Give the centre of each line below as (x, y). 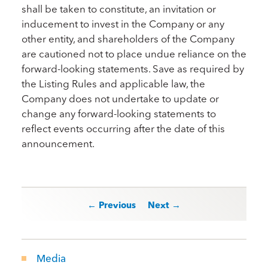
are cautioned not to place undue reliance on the (134, 54)
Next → (164, 205)
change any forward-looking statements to (118, 113)
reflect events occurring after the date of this (123, 128)
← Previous (112, 205)
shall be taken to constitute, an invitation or (118, 9)
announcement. (58, 143)
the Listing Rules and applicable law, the (113, 83)
